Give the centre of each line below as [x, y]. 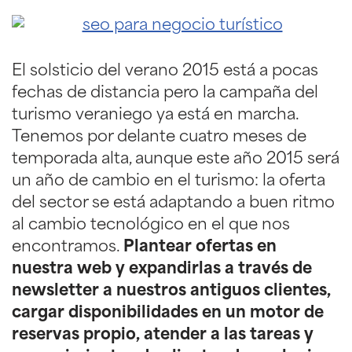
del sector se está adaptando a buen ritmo [173, 203]
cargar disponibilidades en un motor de [168, 313]
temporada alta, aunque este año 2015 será [176, 159]
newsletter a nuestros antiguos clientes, [171, 291]
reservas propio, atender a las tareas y [163, 335]
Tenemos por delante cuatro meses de [159, 137]
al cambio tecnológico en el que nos [151, 225]
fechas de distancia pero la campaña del [165, 93]
